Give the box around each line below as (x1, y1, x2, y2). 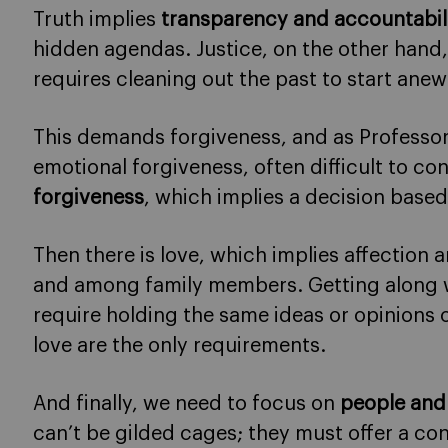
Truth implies (33, 9, 161, 30)
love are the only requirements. (33, 335, 326, 356)
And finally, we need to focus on (33, 393, 340, 414)
